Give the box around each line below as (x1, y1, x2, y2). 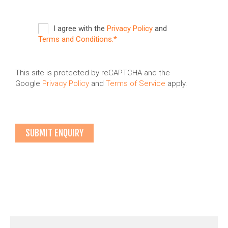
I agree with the (53, 24, 107, 34)
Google (15, 79, 42, 89)
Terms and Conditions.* (38, 35, 117, 44)
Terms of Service (106, 79, 165, 89)
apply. (165, 79, 187, 89)
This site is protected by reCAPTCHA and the (15, 68, 170, 78)
